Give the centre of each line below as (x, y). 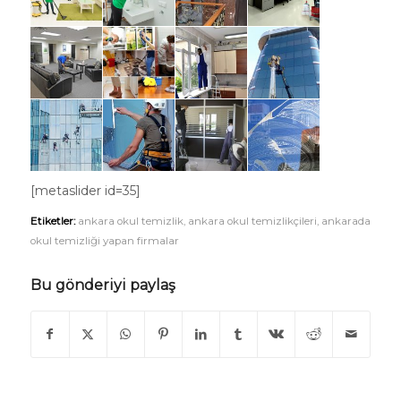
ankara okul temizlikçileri (252, 221)
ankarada (346, 221)
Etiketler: (52, 221)
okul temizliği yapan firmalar (104, 240)
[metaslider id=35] (85, 190)
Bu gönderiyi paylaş (102, 285)
